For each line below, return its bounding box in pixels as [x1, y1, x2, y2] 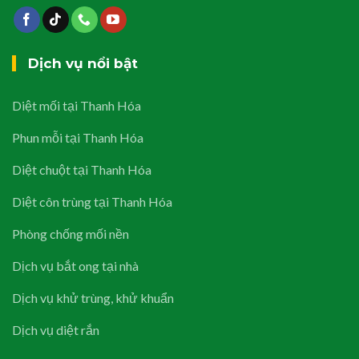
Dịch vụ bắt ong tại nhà [12, 257, 139, 273]
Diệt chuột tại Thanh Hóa [12, 161, 151, 177]
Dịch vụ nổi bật [28, 54, 138, 71]
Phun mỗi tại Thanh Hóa [12, 129, 143, 145]
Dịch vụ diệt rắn [12, 321, 99, 337]
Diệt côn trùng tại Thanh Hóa [12, 193, 172, 209]
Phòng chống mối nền [12, 225, 129, 241]
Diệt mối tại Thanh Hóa [12, 97, 141, 113]
